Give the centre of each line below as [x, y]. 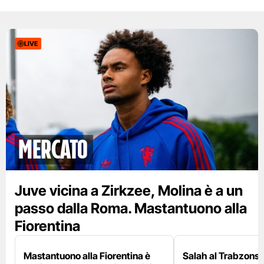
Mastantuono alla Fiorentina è [87, 256]
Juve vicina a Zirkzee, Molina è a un [129, 191]
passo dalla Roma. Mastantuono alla [131, 209]
